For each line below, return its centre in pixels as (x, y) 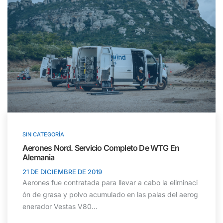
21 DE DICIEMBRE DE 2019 (62, 172)
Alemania (39, 158)
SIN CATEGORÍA (43, 135)
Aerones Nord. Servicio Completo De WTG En (101, 148)
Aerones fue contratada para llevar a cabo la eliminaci (110, 183)
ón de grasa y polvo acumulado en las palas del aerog (110, 195)
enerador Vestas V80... (60, 207)
